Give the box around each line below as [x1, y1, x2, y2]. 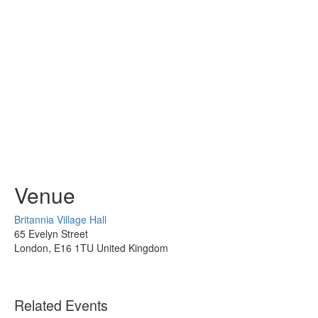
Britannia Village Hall [14, 212, 106, 227]
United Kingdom [97, 241, 168, 256]
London [14, 241, 48, 256]
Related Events [14, 295, 108, 316]
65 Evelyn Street [14, 226, 88, 241]
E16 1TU [54, 241, 94, 256]
